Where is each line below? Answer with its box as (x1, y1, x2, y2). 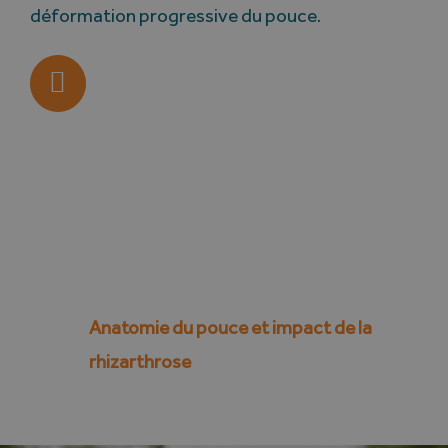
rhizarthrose (89, 349, 192, 373)
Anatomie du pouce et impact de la (89, 315, 373, 339)
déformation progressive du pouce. (29, 4, 321, 28)
